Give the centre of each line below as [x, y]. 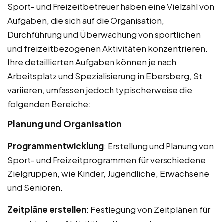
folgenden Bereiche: [49, 103]
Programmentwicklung [55, 145]
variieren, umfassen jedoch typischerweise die [100, 89]
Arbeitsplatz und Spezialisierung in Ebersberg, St [105, 76]
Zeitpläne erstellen [47, 209]
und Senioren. [35, 187]
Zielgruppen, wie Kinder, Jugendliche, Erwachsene [108, 173]
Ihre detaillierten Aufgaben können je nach [92, 62]
